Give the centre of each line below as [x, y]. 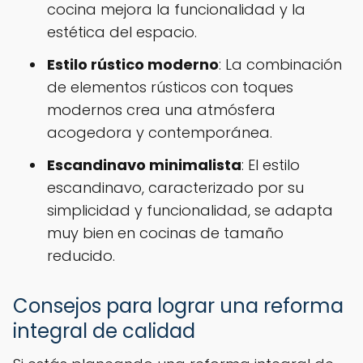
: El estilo [271, 165]
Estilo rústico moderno [133, 65]
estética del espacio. [122, 32]
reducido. [81, 256]
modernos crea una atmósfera [161, 110]
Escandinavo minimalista [144, 165]
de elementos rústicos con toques [170, 88]
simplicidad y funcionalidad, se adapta [190, 211]
